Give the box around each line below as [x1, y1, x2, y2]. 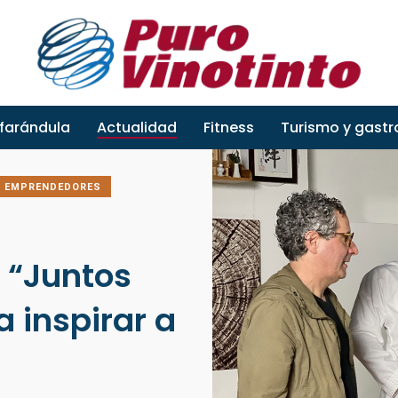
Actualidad [97, 117, 177, 138]
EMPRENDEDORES [4, 181, 101, 194]
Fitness [203, 117, 254, 138]
